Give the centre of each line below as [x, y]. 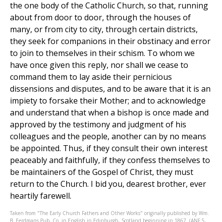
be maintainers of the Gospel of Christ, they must [102, 172]
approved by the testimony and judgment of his [98, 125]
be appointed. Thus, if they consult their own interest [109, 148]
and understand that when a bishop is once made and [109, 113]
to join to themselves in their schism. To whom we [102, 53]
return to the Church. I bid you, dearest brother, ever [108, 184]
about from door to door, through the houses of [100, 18]
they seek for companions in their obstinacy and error [110, 41]
